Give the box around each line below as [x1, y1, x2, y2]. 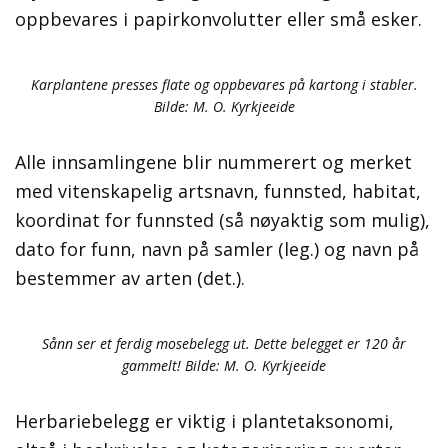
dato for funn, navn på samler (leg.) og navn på [15, 237, 419, 262]
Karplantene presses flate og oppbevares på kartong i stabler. [30, 75, 418, 95]
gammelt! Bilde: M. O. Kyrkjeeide [122, 356, 326, 376]
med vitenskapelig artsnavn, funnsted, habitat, [15, 179, 421, 204]
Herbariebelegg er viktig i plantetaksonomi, [15, 409, 394, 434]
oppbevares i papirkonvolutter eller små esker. [15, 7, 422, 32]
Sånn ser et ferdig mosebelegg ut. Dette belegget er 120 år [42, 334, 406, 354]
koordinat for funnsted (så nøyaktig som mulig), [15, 208, 430, 233]
